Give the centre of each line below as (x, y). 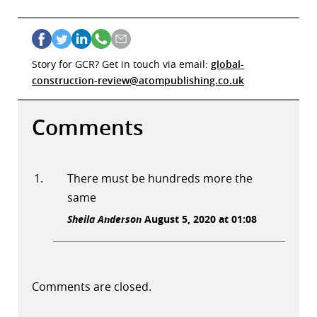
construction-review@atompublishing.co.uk (138, 81)
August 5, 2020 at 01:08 (199, 219)
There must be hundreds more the (160, 179)
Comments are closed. (92, 287)
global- (227, 64)
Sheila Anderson (104, 219)
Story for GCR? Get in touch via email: (121, 64)
